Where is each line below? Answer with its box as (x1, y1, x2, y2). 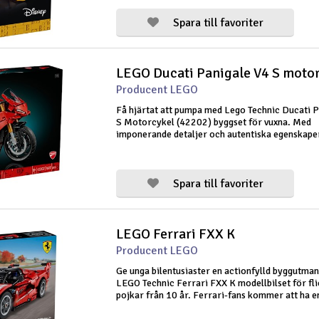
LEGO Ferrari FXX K (116, 225, 235, 243)
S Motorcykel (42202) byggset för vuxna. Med (116, 116, 311, 128)
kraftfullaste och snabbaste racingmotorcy (116, 152, 297, 164)
